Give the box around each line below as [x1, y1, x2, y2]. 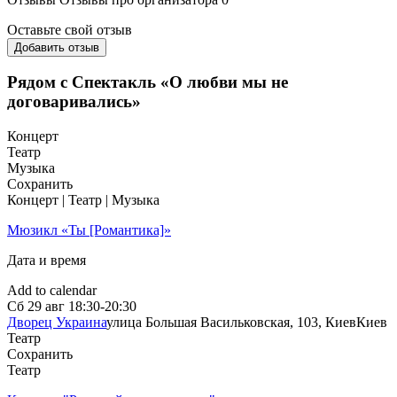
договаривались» [7, 92, 141, 112]
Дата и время [7, 253, 86, 269]
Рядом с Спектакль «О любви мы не [7, 73, 288, 92]
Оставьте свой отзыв [7, 21, 132, 37]
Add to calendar [7, 283, 97, 299]
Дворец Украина [7, 315, 106, 331]
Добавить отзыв [14, 40, 99, 54]
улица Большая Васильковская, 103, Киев [106, 315, 356, 331]
